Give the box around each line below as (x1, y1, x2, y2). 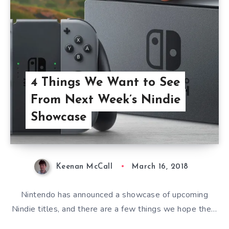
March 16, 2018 (131, 163, 189, 171)
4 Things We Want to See (30, 76, 180, 89)
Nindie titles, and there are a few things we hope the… (11, 203, 217, 215)
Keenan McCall (56, 163, 113, 171)
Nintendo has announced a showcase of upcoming (20, 189, 209, 200)
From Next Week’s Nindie (30, 94, 180, 106)
